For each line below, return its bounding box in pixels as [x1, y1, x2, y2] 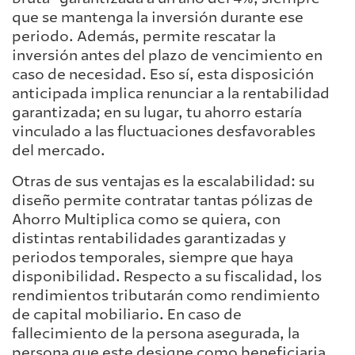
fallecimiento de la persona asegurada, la [12, 323, 300, 343]
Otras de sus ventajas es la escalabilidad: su [12, 171, 315, 191]
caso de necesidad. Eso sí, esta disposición [12, 65, 314, 85]
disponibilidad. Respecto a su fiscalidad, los [12, 266, 322, 286]
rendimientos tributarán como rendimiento [12, 285, 320, 305]
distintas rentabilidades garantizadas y [12, 228, 286, 248]
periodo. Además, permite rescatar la [12, 27, 276, 47]
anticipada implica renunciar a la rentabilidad [12, 84, 330, 104]
